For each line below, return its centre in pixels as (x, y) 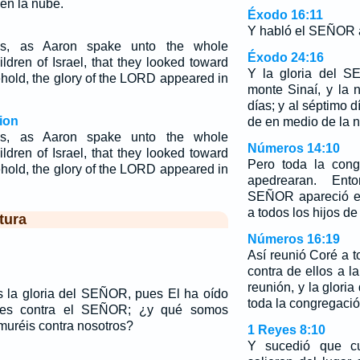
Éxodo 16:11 (285, 15)
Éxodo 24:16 (285, 57)
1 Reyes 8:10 (286, 330)
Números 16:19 (293, 239)
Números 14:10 (293, 148)
